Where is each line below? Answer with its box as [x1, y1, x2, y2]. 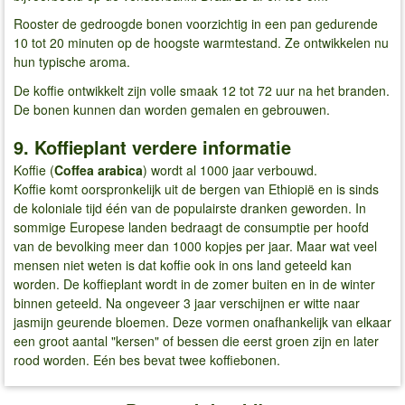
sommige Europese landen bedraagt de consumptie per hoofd [14, 218, 369, 237]
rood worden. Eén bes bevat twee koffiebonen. [14, 351, 280, 370]
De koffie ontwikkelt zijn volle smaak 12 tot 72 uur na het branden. [14, 80, 390, 99]
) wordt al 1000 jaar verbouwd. [143, 161, 321, 180]
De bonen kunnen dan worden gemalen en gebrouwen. [14, 99, 330, 118]
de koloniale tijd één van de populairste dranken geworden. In [14, 199, 366, 218]
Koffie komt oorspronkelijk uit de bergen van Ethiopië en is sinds [14, 180, 379, 199]
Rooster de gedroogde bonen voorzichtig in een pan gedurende [14, 14, 378, 33]
